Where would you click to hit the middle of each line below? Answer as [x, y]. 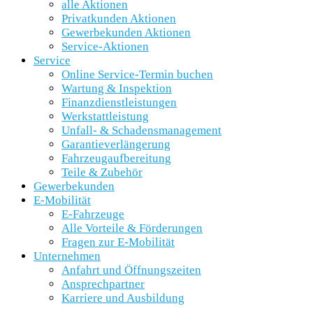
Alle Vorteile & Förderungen [132, 228]
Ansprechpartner [103, 284]
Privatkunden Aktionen [119, 19]
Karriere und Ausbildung [123, 298]
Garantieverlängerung [116, 144]
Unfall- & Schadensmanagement [141, 130]
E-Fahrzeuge [93, 214]
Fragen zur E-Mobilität [118, 242]
